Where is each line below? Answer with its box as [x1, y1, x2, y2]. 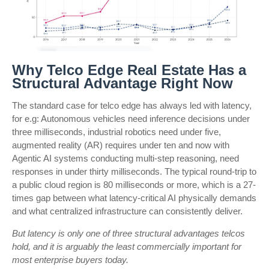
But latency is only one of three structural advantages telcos [12, 228, 245, 238]
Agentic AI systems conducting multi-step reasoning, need [12, 153, 239, 163]
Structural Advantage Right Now [12, 75, 233, 91]
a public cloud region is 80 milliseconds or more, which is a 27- [12, 180, 256, 190]
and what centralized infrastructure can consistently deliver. [12, 206, 243, 216]
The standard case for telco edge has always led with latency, [12, 100, 252, 110]
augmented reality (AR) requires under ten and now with [12, 140, 229, 150]
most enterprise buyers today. [12, 255, 128, 265]
